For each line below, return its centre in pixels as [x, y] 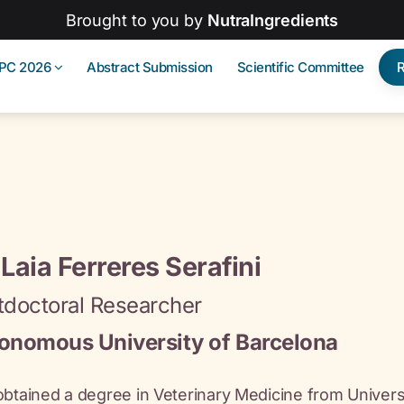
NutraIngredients [273, 20]
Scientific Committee [300, 67]
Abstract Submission [150, 67]
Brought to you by [136, 20]
